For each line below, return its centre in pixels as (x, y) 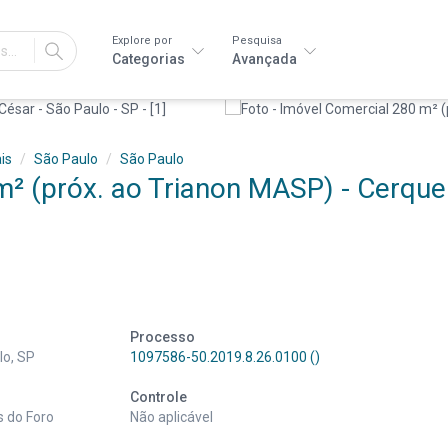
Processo (162, 337)
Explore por (142, 40)
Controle (158, 397)
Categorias (150, 59)
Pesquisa (257, 40)
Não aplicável (171, 417)
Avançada (266, 59)
